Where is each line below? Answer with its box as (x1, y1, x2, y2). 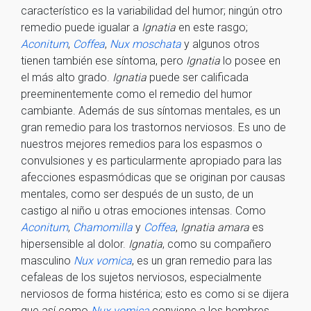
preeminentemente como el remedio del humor (21, 87, 252, 101)
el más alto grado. (21, 71, 112, 84)
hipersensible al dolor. (21, 237, 128, 251)
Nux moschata (110, 37, 181, 51)
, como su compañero (162, 237, 271, 251)
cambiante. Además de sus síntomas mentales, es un (21, 104, 280, 117)
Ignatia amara (180, 221, 252, 234)
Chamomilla (73, 221, 133, 234)
